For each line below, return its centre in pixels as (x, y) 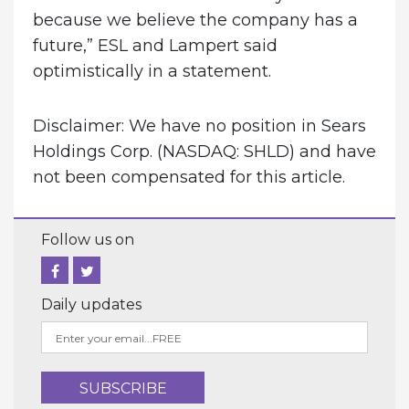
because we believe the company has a (195, 21)
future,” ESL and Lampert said (155, 46)
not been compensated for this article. (189, 177)
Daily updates (91, 304)
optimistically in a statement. (152, 72)
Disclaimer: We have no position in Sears (199, 126)
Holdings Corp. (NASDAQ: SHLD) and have (204, 151)
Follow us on (88, 239)
